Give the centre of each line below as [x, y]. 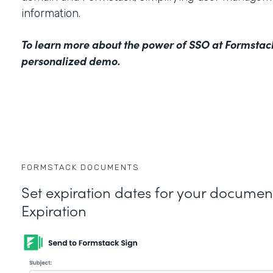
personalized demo [69, 60]
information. [52, 13]
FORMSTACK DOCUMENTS [80, 167]
